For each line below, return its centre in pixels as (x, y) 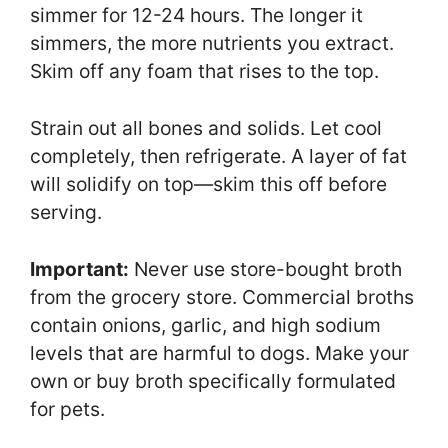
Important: (79, 268)
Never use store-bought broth (265, 268)
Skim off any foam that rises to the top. (204, 71)
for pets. (67, 408)
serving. (66, 211)
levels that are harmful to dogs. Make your (219, 352)
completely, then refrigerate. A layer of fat (218, 155)
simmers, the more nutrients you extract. (212, 43)
